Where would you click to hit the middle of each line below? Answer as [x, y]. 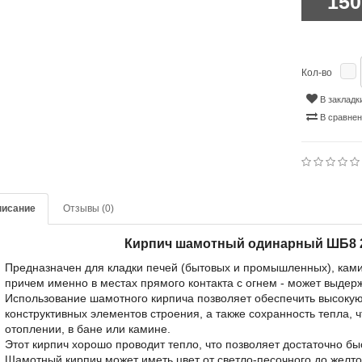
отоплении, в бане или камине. [88, 329]
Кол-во [317, 73]
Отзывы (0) [89, 208]
